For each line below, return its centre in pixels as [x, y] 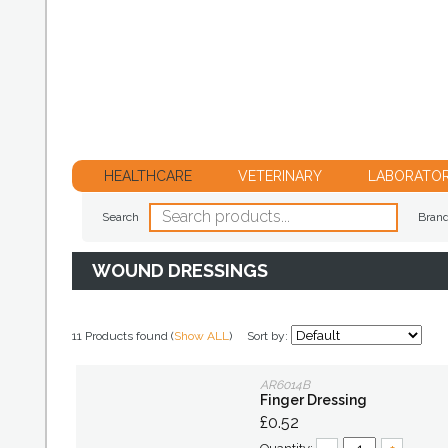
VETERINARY [280, 176]
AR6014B [285, 385]
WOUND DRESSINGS [180, 270]
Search [120, 217]
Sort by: [269, 336]
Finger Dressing [313, 400]
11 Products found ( [123, 336]
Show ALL [201, 336]
